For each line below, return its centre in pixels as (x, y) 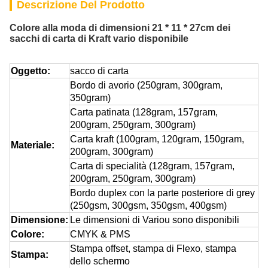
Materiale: (33, 145)
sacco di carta (99, 71)
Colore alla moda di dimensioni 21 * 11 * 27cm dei (120, 28)
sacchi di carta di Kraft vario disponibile (99, 39)
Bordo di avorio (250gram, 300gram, (146, 85)
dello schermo (100, 261)
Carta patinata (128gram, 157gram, (144, 112)
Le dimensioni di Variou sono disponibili (155, 220)
